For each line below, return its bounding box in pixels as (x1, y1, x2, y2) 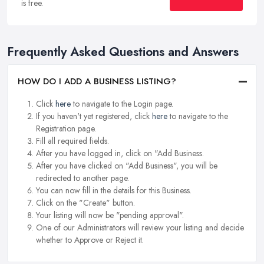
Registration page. (36, 123, 96, 135)
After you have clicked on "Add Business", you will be (36, 160, 217, 172)
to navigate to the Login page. (71, 98, 173, 110)
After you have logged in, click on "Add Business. (36, 147, 204, 160)
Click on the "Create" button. (36, 197, 135, 209)
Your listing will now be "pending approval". (36, 209, 184, 222)
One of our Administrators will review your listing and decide (36, 222, 244, 234)
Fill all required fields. (36, 135, 109, 147)
